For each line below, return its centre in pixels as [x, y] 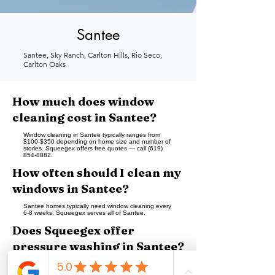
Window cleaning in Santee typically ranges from [92, 135]
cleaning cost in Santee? [84, 117]
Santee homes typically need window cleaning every [97, 206]
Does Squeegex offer [73, 230]
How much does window [83, 101]
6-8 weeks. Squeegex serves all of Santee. [84, 213]
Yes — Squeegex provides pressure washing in [90, 264]
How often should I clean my [97, 172]
